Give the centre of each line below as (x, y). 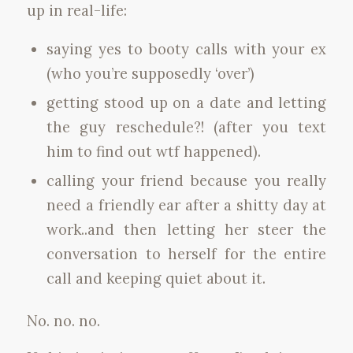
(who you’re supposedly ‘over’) (152, 74)
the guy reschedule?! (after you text (186, 127)
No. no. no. (63, 321)
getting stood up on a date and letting (186, 103)
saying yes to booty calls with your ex (186, 49)
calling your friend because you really (186, 181)
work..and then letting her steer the (186, 230)
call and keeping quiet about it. (156, 279)
